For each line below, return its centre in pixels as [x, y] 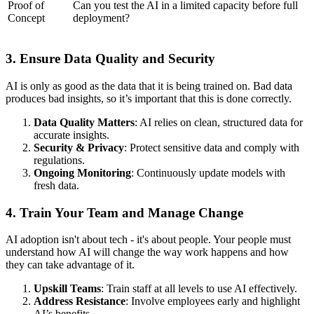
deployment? [101, 18]
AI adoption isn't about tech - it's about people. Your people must [148, 240]
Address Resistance [80, 301]
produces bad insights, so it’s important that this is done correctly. [149, 98]
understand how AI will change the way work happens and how [147, 252]
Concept [26, 18]
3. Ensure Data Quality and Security [110, 59]
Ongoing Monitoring [82, 172]
